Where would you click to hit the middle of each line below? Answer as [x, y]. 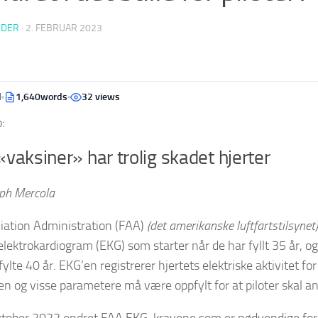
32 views [101, 97]
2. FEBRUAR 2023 [64, 28]
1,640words [42, 97]
